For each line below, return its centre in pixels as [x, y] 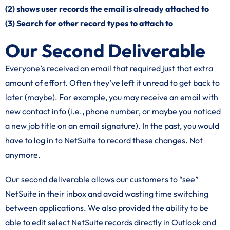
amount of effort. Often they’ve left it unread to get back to [112, 83]
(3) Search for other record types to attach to [89, 23]
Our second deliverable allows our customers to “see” [102, 179]
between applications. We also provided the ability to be [107, 208]
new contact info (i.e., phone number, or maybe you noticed [113, 111]
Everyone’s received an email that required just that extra [109, 68]
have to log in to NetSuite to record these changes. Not [104, 140]
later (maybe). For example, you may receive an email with [112, 97]
